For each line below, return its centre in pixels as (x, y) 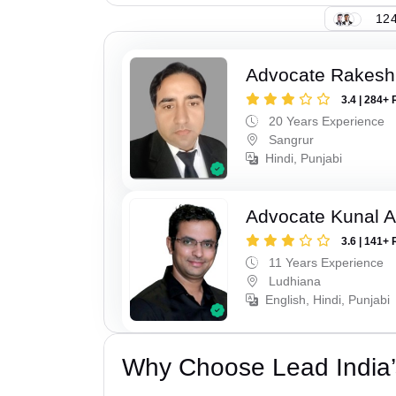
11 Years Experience (325, 262)
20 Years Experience (325, 122)
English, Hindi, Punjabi (328, 299)
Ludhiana (293, 281)
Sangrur (290, 140)
